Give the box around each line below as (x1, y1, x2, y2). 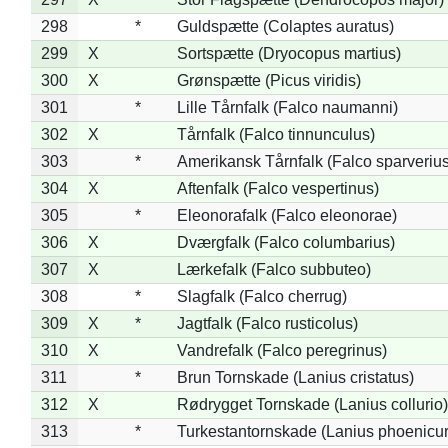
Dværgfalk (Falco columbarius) (176, 233, 395, 251)
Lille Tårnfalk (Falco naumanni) (176, 98, 398, 116)
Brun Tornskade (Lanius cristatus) (176, 368, 414, 386)
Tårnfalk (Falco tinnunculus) (176, 125, 375, 143)
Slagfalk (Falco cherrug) (176, 287, 347, 305)
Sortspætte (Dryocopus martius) (176, 44, 401, 62)
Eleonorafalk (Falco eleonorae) (176, 206, 397, 224)
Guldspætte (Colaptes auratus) (176, 17, 394, 35)
